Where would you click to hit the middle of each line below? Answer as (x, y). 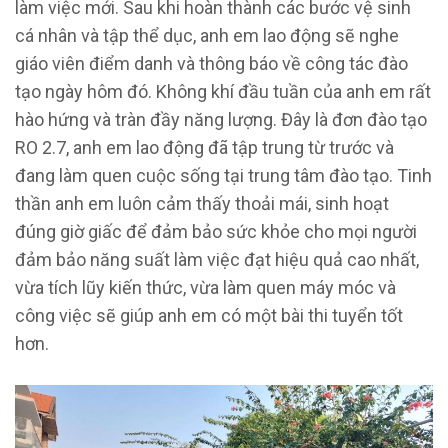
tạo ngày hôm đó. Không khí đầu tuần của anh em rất (223, 91)
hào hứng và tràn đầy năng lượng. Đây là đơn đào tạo (221, 119)
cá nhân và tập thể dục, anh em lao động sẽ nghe (207, 35)
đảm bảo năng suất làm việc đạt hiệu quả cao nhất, (217, 259)
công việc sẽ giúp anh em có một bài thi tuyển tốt (209, 315)
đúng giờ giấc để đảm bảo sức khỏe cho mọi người (216, 231)
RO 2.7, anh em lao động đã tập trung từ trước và (204, 147)
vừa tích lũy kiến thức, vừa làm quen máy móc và (205, 287)
